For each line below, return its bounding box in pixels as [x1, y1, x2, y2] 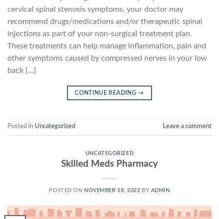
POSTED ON [49, 188, 84, 194]
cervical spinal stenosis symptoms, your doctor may [7, 5, 183, 13]
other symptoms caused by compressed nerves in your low [7, 54, 207, 62]
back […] [7, 66, 36, 74]
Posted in [7, 123, 35, 129]
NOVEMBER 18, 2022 [84, 188, 140, 194]
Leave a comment [163, 123, 212, 129]
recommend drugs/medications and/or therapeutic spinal [7, 17, 202, 25]
